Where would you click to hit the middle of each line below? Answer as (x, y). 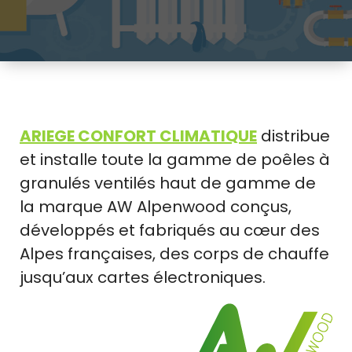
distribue (293, 136)
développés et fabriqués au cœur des (170, 230)
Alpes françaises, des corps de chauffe (174, 253)
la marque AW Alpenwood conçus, (156, 206)
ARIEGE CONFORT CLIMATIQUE (138, 136)
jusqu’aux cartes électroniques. (143, 277)
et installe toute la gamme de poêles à (175, 159)
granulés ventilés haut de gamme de (168, 183)
